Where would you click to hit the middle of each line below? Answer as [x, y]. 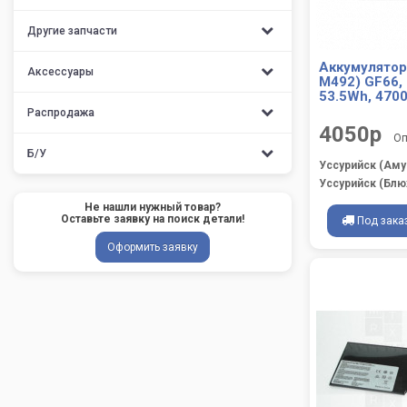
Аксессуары [60, 72]
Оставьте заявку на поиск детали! [153, 219]
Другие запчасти [72, 31]
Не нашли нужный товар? [153, 207]
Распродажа [61, 113]
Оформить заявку [153, 247]
